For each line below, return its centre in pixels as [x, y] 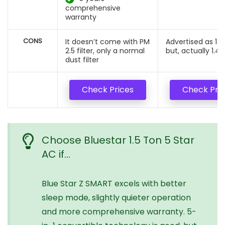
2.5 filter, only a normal [105, 50]
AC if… [56, 154]
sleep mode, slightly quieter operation [116, 197]
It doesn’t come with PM [107, 41]
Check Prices [108, 89]
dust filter [82, 60]
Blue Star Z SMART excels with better [114, 183]
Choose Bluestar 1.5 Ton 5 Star [118, 140]
